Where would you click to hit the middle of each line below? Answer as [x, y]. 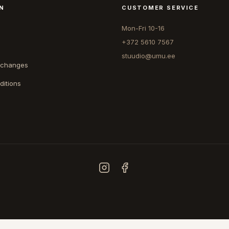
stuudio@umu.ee [149, 55]
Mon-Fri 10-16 [143, 28]
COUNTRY [114, 221]
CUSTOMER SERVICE [160, 7]
